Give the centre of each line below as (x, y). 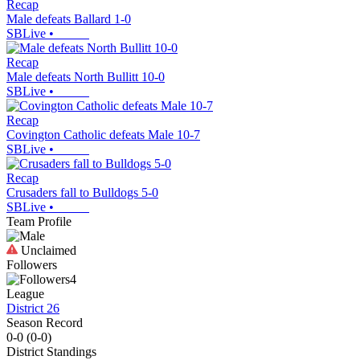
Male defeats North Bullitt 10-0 (86, 76)
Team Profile (39, 221)
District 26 (33, 308)
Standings (70, 351)
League (25, 293)
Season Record (45, 322)
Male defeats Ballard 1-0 (69, 18)
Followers (32, 264)
